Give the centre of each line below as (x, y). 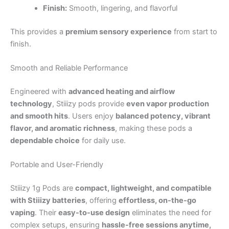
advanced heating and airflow (122, 91)
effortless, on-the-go (157, 200)
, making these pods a (154, 128)
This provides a (38, 31)
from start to (194, 31)
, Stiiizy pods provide (89, 104)
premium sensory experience (119, 31)
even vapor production (168, 104)
